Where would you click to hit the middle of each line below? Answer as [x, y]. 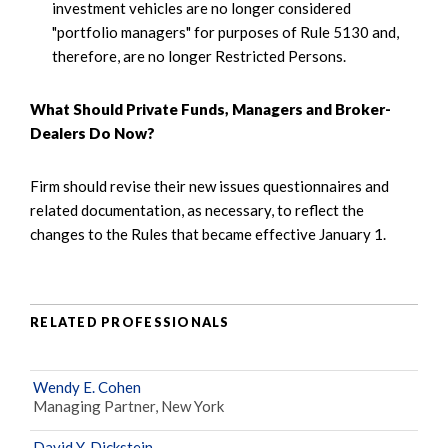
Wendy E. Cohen [87, 386]
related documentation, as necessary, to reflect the [197, 209]
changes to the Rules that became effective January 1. [208, 233]
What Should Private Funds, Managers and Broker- [210, 108]
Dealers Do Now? [92, 132]
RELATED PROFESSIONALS [130, 322]
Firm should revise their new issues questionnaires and [209, 185]
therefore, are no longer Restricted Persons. [199, 55]
